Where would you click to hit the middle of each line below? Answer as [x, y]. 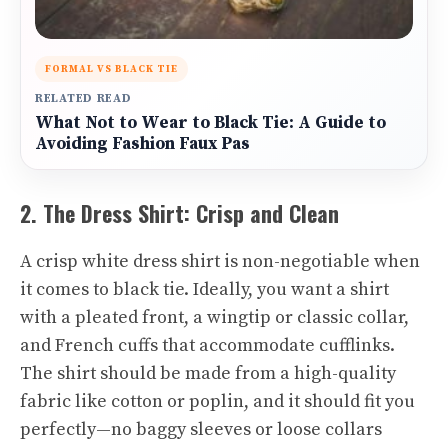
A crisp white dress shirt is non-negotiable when [220, 261]
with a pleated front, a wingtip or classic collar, [214, 317]
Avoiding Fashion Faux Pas [142, 144]
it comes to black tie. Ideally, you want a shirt [204, 289]
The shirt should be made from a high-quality [208, 373]
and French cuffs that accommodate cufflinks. [207, 345]
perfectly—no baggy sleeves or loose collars [201, 429]
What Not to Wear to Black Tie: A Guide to [210, 123]
